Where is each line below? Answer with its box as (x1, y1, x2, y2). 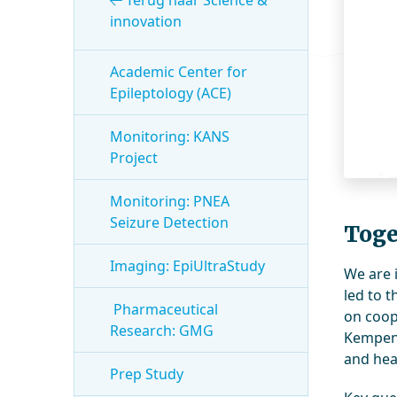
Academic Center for (110, 62, 248, 82)
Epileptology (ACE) (110, 83, 232, 103)
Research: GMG (110, 321, 214, 340)
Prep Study (110, 364, 184, 384)
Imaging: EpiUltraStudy (110, 256, 266, 276)
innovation (110, 12, 183, 31)
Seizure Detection (110, 213, 230, 232)
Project (110, 148, 159, 167)
